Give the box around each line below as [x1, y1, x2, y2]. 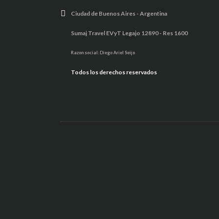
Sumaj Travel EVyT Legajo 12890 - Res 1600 [71, 29, 188, 37]
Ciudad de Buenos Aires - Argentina [71, 10, 167, 17]
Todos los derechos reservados [71, 68, 157, 76]
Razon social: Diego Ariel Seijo [71, 50, 135, 55]
